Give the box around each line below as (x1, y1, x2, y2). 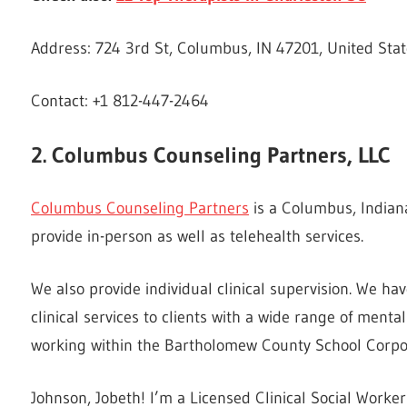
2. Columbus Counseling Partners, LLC (31, 141, 391, 168)
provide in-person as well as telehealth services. (31, 225, 363, 246)
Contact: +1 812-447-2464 (31, 90, 209, 111)
